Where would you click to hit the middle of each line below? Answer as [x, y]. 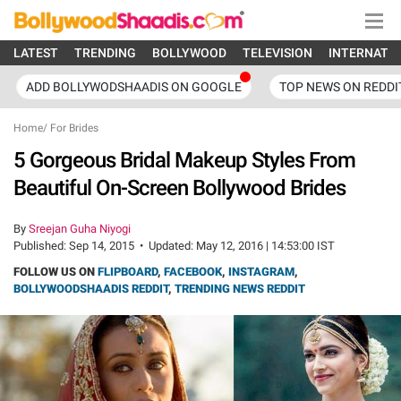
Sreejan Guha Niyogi [80, 229]
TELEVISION [277, 53]
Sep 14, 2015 [102, 246]
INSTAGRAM [261, 272]
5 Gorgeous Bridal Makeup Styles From [184, 160]
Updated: [172, 246]
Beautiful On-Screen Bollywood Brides [179, 188]
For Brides [74, 128]
